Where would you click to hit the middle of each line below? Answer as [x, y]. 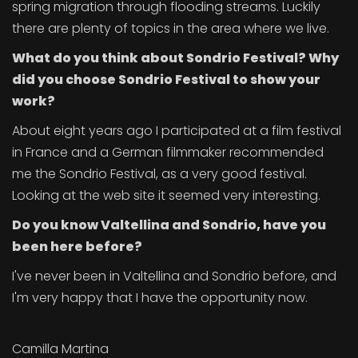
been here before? [77, 247]
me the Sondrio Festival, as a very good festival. [159, 174]
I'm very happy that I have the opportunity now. [160, 298]
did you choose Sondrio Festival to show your [166, 80]
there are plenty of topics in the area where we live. [171, 28]
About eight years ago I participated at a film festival [177, 131]
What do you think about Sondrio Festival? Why [175, 58]
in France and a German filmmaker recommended [168, 152]
